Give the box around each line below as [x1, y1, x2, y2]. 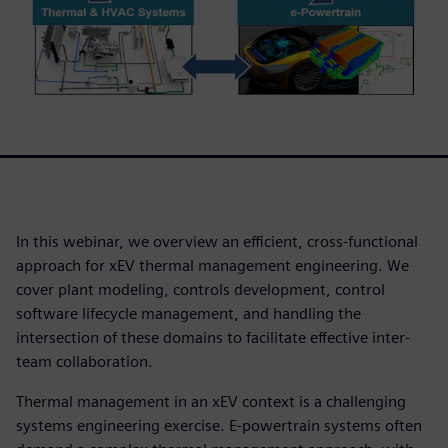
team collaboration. [16, 351, 153, 371]
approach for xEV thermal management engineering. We [16, 255, 409, 275]
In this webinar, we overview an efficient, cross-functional [16, 231, 418, 251]
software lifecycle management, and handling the [16, 303, 361, 323]
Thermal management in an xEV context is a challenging [16, 391, 406, 411]
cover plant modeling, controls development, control [16, 279, 385, 299]
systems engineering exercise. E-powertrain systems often [16, 415, 422, 435]
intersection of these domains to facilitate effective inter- [16, 327, 410, 347]
